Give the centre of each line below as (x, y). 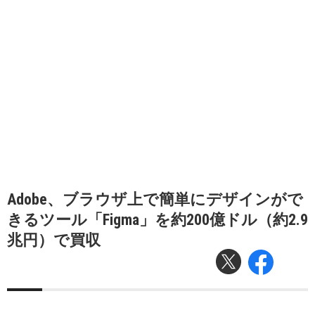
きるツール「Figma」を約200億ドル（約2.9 (157, 220)
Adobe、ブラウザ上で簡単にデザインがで (155, 199)
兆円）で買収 (54, 240)
